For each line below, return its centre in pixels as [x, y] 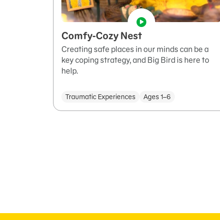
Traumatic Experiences [100, 97]
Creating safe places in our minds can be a [135, 49]
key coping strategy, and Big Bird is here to [135, 60]
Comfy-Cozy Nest [102, 36]
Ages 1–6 [157, 97]
